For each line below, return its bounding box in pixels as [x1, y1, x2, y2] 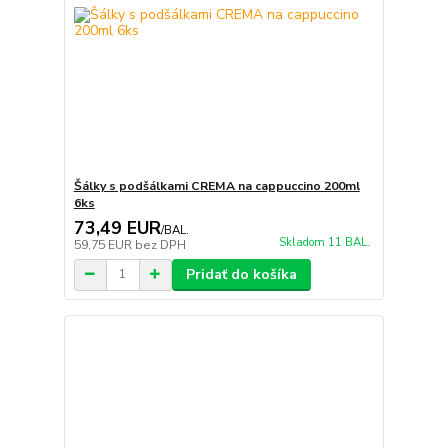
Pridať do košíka [185, 264, 297, 284]
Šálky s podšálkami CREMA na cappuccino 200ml [73, 177, 360, 194]
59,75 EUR [73, 236, 135, 253]
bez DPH [134, 236, 186, 253]
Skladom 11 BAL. [278, 234, 370, 250]
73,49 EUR [73, 215, 161, 240]
